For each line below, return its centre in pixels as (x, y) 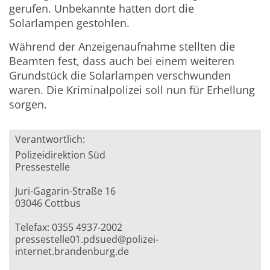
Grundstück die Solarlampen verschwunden (120, 76)
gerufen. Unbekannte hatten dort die (102, 9)
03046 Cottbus (48, 203)
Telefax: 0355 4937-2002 (69, 228)
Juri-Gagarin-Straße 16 (66, 191)
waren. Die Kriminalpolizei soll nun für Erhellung (132, 90)
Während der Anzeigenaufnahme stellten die (122, 47)
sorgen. (28, 105)
